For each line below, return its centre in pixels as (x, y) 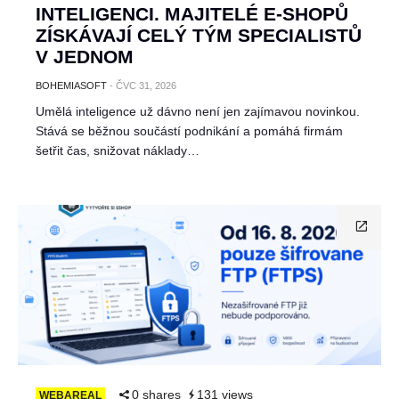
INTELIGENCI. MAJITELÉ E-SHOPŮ (192, 14)
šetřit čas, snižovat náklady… (118, 151)
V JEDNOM (85, 57)
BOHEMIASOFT (71, 85)
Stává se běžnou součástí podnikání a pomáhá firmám (189, 131)
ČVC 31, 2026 (146, 85)
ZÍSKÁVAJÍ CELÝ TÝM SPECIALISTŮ (199, 35)
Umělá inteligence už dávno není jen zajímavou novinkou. (198, 111)
